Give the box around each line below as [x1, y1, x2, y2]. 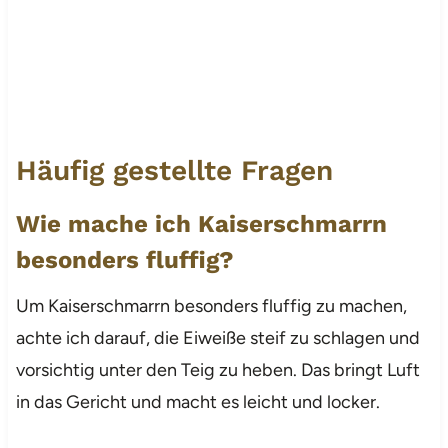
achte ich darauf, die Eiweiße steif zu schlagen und [15, 326, 420, 349]
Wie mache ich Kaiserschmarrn [15, 209, 387, 238]
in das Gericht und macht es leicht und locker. [15, 390, 380, 413]
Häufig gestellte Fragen [15, 153, 333, 187]
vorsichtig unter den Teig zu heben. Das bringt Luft [15, 358, 420, 381]
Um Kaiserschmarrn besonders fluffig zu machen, [15, 294, 407, 317]
